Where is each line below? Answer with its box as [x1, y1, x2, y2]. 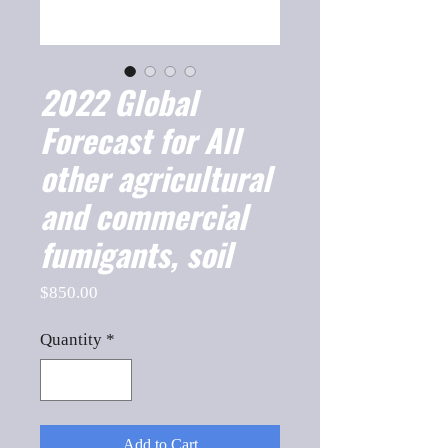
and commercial [40, 192, 247, 239]
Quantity [40, 330, 102, 349]
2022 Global [40, 78, 197, 125]
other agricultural [40, 154, 271, 201]
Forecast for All [40, 116, 240, 163]
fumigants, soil [40, 230, 232, 277]
